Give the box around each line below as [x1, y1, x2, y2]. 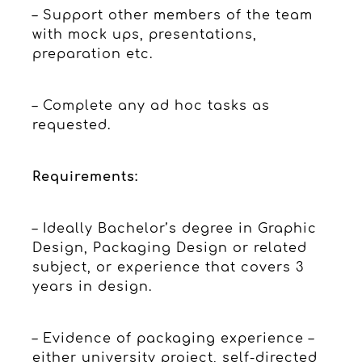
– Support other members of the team [32, 7, 313, 23]
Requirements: [32, 169, 138, 184]
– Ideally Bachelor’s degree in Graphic [32, 221, 317, 236]
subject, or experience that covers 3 [32, 259, 304, 275]
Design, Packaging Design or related [32, 240, 307, 255]
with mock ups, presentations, [32, 27, 257, 42]
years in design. [32, 279, 152, 294]
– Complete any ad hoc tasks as [32, 98, 270, 113]
